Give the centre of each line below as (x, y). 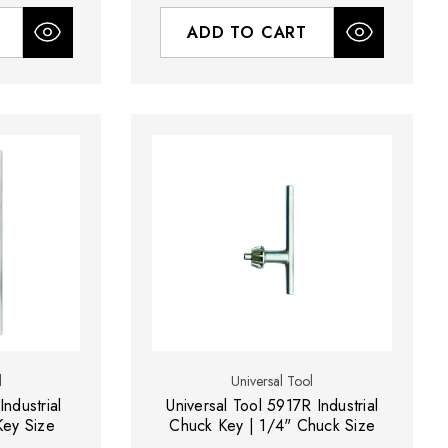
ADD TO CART (247, 32)
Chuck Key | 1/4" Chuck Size (272, 425)
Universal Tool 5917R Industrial (272, 405)
